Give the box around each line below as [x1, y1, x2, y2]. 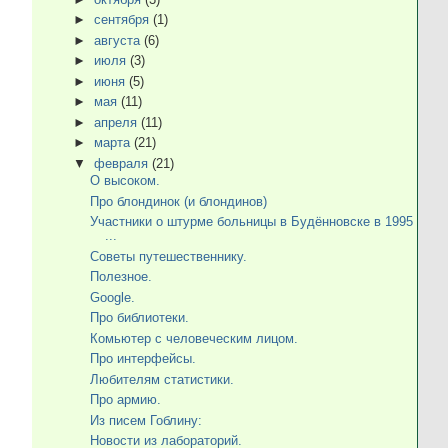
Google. [89, 289, 135, 305]
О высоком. [89, 173, 160, 189]
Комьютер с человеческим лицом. [89, 330, 298, 346]
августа [94, 32, 144, 48]
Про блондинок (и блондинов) [89, 193, 267, 209]
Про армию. [89, 392, 161, 408]
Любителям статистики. [89, 371, 234, 387]
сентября [94, 12, 153, 28]
